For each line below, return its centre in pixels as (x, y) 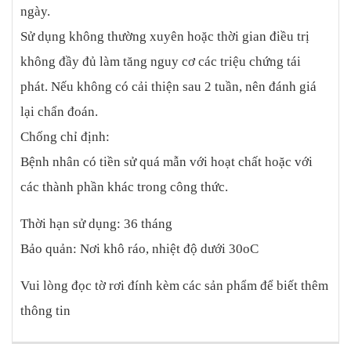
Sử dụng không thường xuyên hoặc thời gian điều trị (165, 37)
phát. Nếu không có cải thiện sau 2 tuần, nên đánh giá (168, 87)
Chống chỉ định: (65, 137)
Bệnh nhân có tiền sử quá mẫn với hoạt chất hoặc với (166, 162)
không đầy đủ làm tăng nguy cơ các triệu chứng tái (161, 62)
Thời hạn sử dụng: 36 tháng (96, 224)
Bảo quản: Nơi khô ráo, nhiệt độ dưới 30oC (139, 249)
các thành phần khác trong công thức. (124, 187)
